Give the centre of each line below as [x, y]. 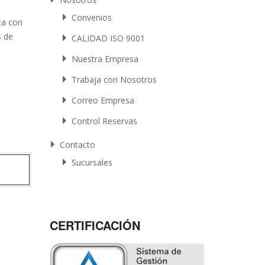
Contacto [78, 145]
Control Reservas [105, 121]
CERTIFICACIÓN [95, 225]
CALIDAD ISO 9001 [109, 38]
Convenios [92, 17]
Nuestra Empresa [105, 59]
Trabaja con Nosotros [114, 80]
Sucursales [92, 162]
